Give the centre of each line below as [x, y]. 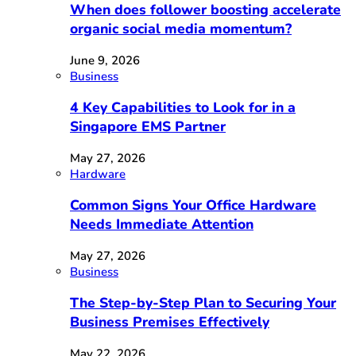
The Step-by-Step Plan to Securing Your [203, 303]
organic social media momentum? [181, 29]
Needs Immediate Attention [162, 224]
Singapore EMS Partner [148, 127]
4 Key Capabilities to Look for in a [183, 108]
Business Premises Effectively [170, 322]
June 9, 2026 [105, 60]
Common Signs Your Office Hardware [193, 205]
